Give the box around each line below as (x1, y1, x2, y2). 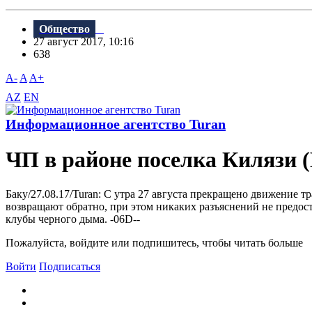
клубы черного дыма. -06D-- (6, 212, 140, 225)
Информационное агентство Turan (6, 116, 226, 132)
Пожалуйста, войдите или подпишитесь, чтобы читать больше (6, 236, 303, 249)
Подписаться (39, 260, 100, 272)
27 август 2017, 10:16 (33, 36, 142, 48)
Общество (39, 23, 90, 36)
